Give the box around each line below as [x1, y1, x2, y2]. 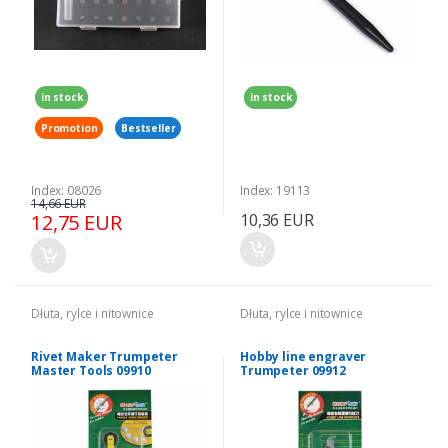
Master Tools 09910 [31, 362, 151, 380]
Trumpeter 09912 [240, 362, 346, 380]
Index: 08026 [31, 182, 102, 200]
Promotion [40, 120, 98, 135]
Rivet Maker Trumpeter [31, 348, 178, 366]
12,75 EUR [31, 209, 122, 237]
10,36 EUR [240, 209, 314, 232]
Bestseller [120, 120, 176, 135]
